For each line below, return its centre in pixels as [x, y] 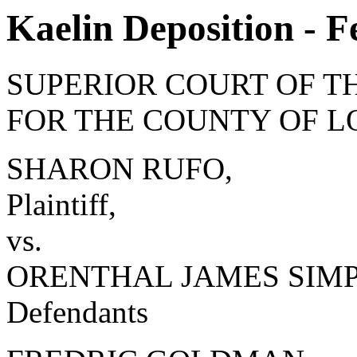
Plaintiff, [61, 205]
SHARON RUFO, [120, 169]
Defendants [77, 312]
